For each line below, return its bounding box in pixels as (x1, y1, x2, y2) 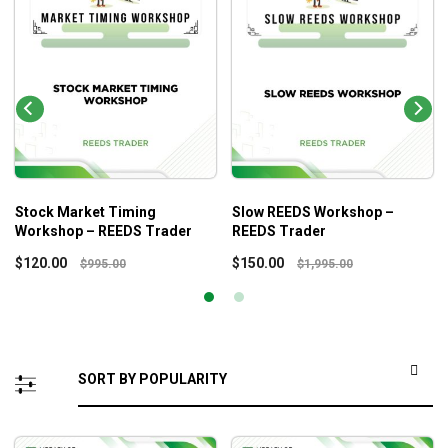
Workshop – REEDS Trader (15, 223, 192, 240)
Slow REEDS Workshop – (232, 204, 394, 221)
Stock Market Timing (15, 204, 156, 221)
